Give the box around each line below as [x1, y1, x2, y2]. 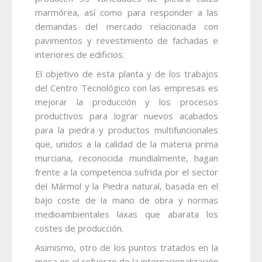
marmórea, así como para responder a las [35, 6, 218, 18]
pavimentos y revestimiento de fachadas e [35, 34, 218, 46]
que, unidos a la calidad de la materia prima [35, 137, 218, 150]
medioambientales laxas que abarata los [35, 208, 218, 220]
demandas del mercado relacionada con [35, 20, 218, 32]
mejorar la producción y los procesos [35, 95, 218, 108]
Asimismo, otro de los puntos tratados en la [35, 241, 218, 253]
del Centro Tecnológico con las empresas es [35, 81, 218, 94]
